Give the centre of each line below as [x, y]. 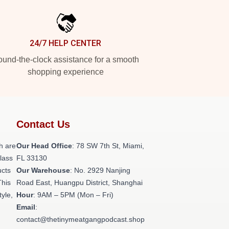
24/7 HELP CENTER [65, 43]
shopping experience [65, 72]
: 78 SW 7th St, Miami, [108, 146]
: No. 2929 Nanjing [100, 170]
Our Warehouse [43, 170]
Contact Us [43, 124]
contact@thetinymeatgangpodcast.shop [81, 219]
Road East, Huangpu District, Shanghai [79, 182]
